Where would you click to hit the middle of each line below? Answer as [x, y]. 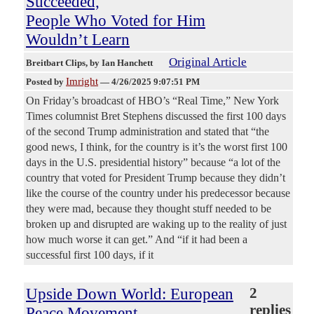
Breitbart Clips [56, 63]
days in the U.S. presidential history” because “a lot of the [153, 163]
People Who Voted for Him [116, 21]
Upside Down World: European [130, 294]
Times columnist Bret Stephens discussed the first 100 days [156, 116]
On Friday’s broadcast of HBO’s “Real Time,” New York [152, 101]
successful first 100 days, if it [90, 255]
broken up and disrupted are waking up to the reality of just [156, 224]
